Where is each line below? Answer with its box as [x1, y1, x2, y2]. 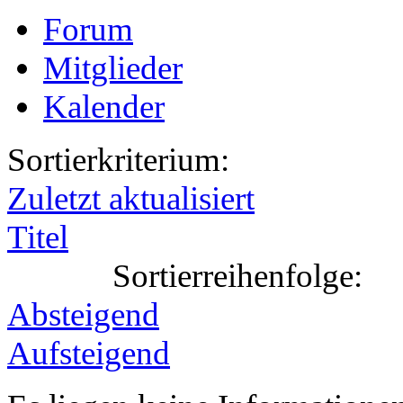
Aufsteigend [7, 335, 170, 372]
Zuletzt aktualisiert [7, 180, 255, 218]
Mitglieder [43, 49, 183, 87]
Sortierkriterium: [7, 141, 229, 179]
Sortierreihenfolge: [112, 257, 363, 295]
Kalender [43, 88, 165, 126]
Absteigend [7, 296, 159, 334]
